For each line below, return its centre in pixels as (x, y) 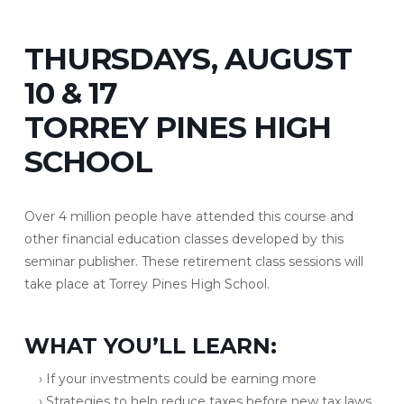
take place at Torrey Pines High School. (147, 285)
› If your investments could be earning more (178, 379)
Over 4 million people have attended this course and (188, 217)
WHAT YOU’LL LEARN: (150, 346)
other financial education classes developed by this (184, 239)
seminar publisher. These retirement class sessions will (193, 262)
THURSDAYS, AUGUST (188, 59)
